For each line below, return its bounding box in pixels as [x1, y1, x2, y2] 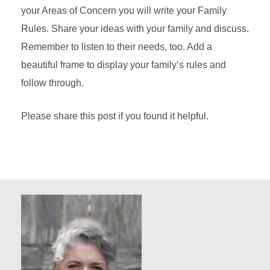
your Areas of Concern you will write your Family [21, 5, 227, 16]
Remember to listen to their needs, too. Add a [21, 42, 212, 52]
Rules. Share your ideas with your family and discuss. [21, 24, 249, 34]
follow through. [21, 78, 84, 89]
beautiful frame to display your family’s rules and [21, 60, 226, 71]
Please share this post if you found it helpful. [21, 111, 209, 122]
